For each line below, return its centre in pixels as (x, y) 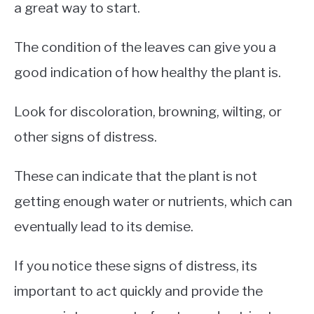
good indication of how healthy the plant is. (148, 72)
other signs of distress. (86, 136)
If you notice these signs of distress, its (136, 265)
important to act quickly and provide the (138, 291)
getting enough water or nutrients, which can (153, 201)
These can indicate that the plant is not (136, 176)
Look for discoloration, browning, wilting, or (148, 111)
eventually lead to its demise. (104, 226)
